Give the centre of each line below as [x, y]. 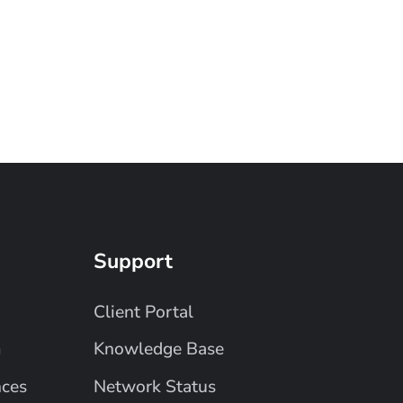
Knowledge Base [159, 349]
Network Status [155, 387]
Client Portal [144, 312]
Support [134, 262]
